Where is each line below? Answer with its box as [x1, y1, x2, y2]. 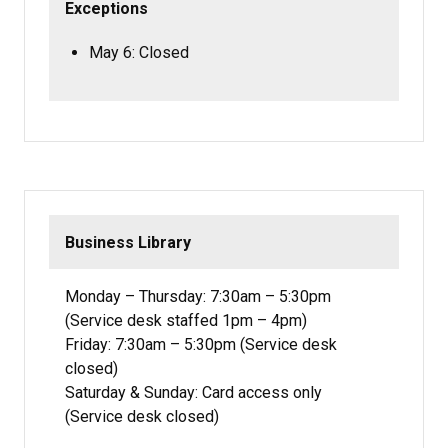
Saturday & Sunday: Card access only [65, 383, 322, 403]
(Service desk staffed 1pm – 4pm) [65, 311, 307, 331]
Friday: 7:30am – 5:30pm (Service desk [65, 335, 337, 355]
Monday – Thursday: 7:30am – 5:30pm [65, 287, 331, 307]
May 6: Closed [89, 42, 189, 62]
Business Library [65, 232, 191, 252]
